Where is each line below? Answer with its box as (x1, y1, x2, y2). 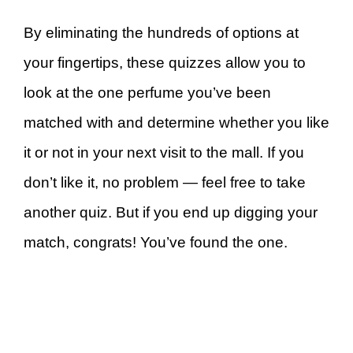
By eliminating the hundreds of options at (24, 24, 299, 41)
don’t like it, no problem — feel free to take (24, 174, 306, 191)
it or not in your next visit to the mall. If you (24, 144, 304, 161)
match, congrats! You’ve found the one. (24, 234, 288, 251)
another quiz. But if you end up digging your (24, 204, 318, 221)
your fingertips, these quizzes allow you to (24, 54, 306, 71)
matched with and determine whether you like (24, 114, 329, 131)
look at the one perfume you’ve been (24, 84, 271, 101)
